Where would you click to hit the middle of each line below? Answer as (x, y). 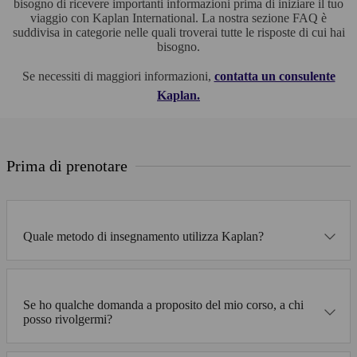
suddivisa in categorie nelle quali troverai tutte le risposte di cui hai (178, 33)
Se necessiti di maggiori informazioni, (118, 76)
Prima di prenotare (67, 165)
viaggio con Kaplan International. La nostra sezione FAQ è (178, 18)
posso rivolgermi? (68, 319)
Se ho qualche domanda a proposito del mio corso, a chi (163, 304)
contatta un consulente (275, 76)
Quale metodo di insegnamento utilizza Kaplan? (143, 236)
